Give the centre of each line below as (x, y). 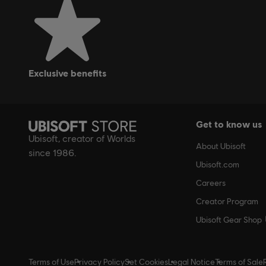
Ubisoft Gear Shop (229, 220)
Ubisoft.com (218, 165)
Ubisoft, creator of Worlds (82, 139)
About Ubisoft (221, 146)
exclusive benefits (70, 73)
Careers (211, 183)
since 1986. (53, 153)
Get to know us (229, 124)
